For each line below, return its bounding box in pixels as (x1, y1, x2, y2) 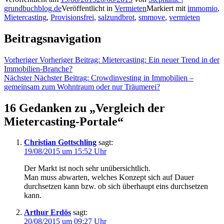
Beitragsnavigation (4, 31, 101, 45)
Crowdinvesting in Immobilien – (91, 73, 193, 82)
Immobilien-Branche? (4, 64, 72, 73)
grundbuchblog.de (4, 3, 61, 12)
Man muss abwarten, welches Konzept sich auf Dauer (24, 173, 194, 182)
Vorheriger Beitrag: (39, 55, 100, 64)
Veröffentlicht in (61, 3, 114, 12)
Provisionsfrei (50, 12, 94, 21)
